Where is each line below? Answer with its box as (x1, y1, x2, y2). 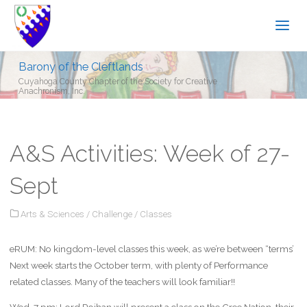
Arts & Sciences (21, 208, 84, 219)
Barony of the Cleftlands (19, 60, 143, 73)
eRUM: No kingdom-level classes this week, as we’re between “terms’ (9, 243, 294, 254)
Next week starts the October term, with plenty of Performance (9, 259, 268, 271)
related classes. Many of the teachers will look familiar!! (9, 275, 235, 287)
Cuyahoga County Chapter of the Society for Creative (19, 76, 217, 86)
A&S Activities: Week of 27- (9, 140, 290, 168)
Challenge (92, 208, 132, 219)
